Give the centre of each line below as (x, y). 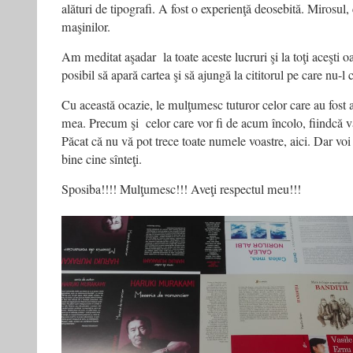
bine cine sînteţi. (102, 159)
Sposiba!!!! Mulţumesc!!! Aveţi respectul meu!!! (181, 189)
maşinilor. (86, 27)
